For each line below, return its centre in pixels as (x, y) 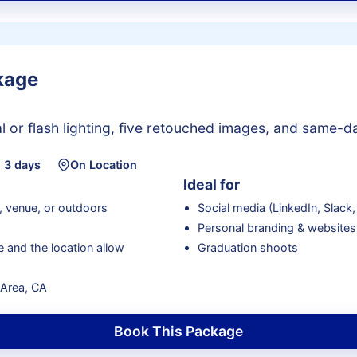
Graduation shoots (247, 247)
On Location (103, 165)
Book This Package (178, 331)
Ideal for (212, 184)
